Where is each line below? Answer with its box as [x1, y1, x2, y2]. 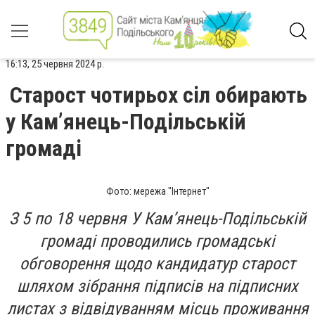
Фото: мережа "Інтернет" [105, 186, 210, 197]
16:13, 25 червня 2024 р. [6, 58, 104, 70]
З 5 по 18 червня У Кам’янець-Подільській [9, 209, 306, 229]
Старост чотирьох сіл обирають [10, 82, 307, 108]
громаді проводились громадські [40, 231, 275, 251]
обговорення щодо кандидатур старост [20, 254, 295, 274]
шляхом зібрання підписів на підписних [17, 276, 298, 296]
